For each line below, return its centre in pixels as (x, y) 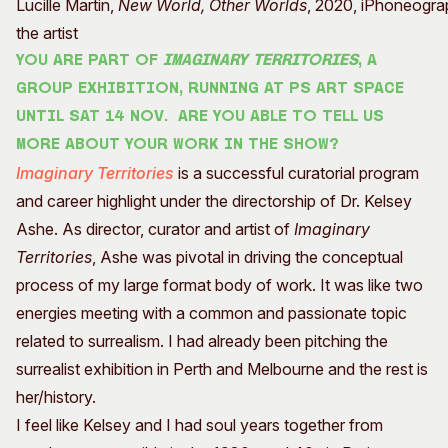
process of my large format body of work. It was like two (219, 285)
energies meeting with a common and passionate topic (211, 313)
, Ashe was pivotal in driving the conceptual (247, 257)
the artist (47, 33)
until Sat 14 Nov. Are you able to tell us (200, 117)
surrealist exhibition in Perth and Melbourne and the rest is (222, 369)
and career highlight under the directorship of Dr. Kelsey (214, 201)
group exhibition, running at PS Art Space (210, 89)
